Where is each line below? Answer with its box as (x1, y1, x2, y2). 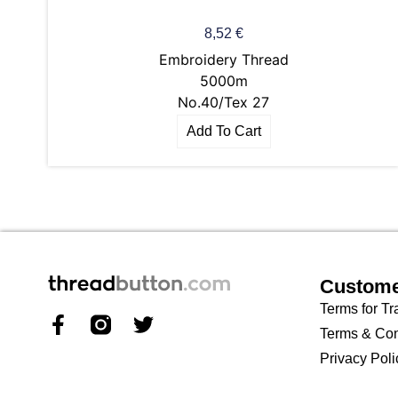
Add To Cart (186, 123, 261, 139)
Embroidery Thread (158, 50, 289, 68)
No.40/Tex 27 (178, 92, 269, 111)
